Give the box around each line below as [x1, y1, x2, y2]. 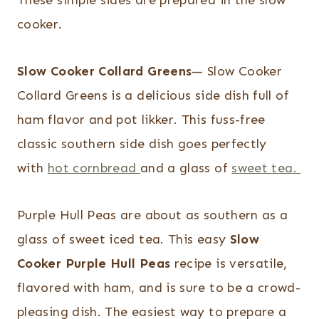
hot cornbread [47, 160, 140, 177]
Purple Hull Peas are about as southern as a [17, 207, 288, 224]
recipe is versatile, [170, 256, 288, 272]
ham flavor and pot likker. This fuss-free [17, 112, 266, 128]
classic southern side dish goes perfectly [17, 136, 267, 152]
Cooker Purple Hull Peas [17, 256, 171, 272]
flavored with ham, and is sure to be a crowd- [17, 280, 301, 296]
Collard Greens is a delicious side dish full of [17, 88, 289, 104]
